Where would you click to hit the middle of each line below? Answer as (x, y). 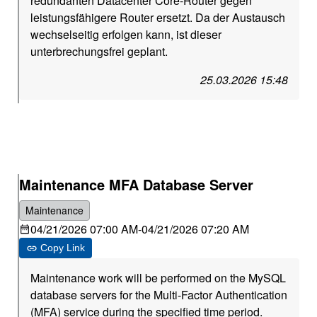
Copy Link (63, 248)
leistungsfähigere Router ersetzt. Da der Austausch (158, 17)
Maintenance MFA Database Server (137, 184)
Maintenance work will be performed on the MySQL (158, 278)
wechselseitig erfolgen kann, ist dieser (126, 34)
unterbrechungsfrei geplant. (99, 51)
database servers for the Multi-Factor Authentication (159, 295)
